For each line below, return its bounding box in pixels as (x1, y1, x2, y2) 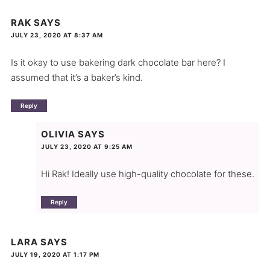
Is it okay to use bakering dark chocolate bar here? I (10, 56, 225, 68)
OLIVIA (40, 128, 75, 140)
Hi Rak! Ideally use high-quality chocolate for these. (40, 168, 254, 180)
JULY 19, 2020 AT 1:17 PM (10, 250, 99, 258)
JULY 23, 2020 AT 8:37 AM (10, 31, 103, 39)
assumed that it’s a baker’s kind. (10, 71, 143, 83)
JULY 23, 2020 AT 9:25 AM (40, 143, 133, 151)
